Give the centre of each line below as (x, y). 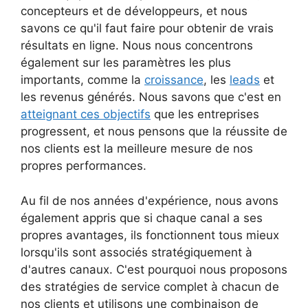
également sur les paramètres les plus (126, 63)
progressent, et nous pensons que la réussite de (154, 132)
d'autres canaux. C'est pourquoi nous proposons (154, 269)
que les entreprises (205, 114)
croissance (174, 80)
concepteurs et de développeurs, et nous (134, 11)
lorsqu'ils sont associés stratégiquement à (136, 252)
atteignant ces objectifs (86, 114)
